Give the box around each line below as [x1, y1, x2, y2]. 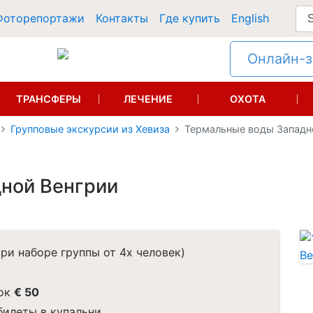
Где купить [159, 11, 220, 26]
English [231, 11, 269, 26]
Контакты [96, 11, 148, 26]
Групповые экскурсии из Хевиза [10, 123, 170, 136]
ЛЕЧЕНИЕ [124, 92, 173, 105]
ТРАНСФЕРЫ [16, 92, 82, 105]
